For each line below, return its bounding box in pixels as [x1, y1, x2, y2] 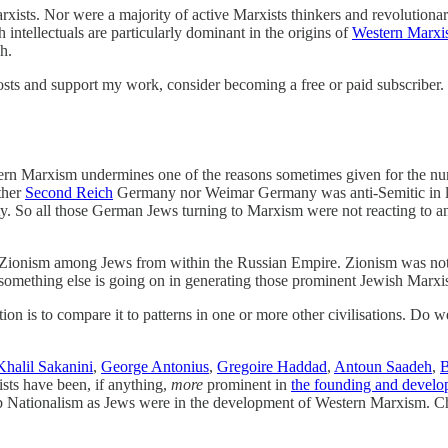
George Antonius [101, 357, 209, 375]
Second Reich [25, 183, 113, 201]
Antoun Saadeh [334, 357, 432, 375]
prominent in [203, 375, 291, 393]
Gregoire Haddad [217, 357, 327, 375]
